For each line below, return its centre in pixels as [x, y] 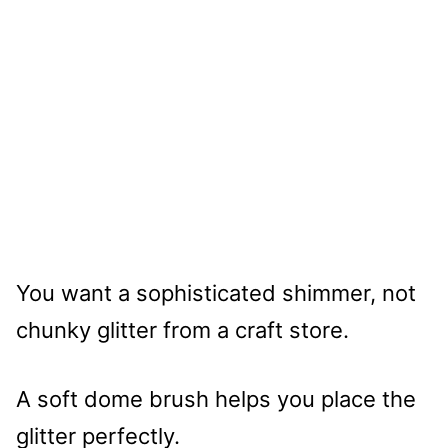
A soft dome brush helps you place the [216, 399]
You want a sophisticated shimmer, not [216, 293]
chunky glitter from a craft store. [182, 330]
